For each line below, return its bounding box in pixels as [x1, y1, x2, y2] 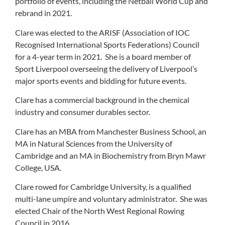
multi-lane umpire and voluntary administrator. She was [15, 194, 207, 204]
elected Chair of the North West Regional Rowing [15, 206, 184, 216]
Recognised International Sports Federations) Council [15, 39, 199, 49]
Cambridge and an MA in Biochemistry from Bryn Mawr [15, 150, 206, 160]
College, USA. [15, 162, 61, 172]
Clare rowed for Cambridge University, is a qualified [15, 182, 191, 192]
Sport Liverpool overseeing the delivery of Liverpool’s [15, 63, 197, 73]
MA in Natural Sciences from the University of [15, 138, 172, 148]
